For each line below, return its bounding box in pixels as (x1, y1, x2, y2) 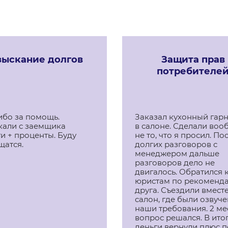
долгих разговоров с (135, 139, 217, 149)
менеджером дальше (135, 149, 219, 158)
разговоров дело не (135, 158, 215, 167)
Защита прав (161, 54, 225, 65)
